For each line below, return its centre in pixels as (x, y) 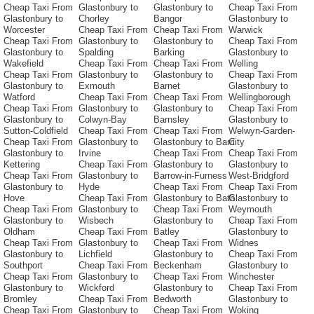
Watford (19, 97)
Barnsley (171, 120)
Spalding (96, 53)
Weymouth (250, 210)
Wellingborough (259, 97)
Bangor (168, 19)
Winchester (251, 277)
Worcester (24, 30)
